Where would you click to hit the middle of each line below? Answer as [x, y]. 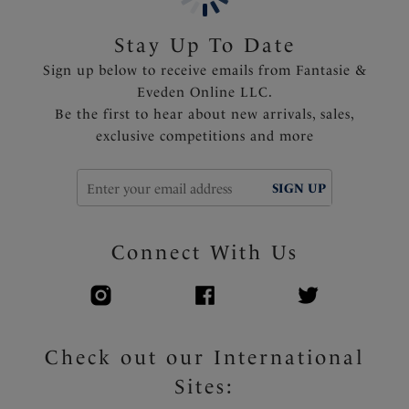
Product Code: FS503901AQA [118, 28]
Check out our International [204, 357]
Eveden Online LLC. [204, 92]
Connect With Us [204, 252]
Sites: [204, 386]
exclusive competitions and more [204, 136]
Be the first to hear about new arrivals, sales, [204, 114]
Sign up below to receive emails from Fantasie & [204, 70]
